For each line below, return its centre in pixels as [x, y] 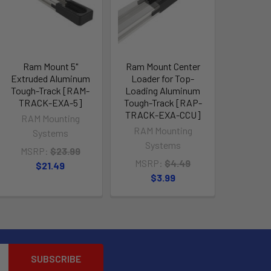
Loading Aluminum [163, 90]
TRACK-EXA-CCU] [163, 114]
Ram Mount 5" [50, 66]
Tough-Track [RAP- [163, 102]
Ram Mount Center [163, 66]
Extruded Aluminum [50, 78]
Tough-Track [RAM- [51, 90]
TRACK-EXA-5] [50, 102]
